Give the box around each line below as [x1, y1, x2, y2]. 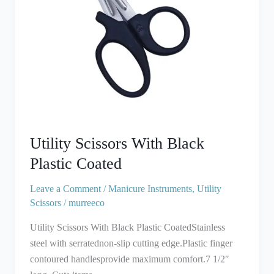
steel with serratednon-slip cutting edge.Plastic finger [29, 237, 232, 248]
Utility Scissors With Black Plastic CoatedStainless [29, 221, 225, 232]
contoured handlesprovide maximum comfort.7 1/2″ [29, 253, 229, 264]
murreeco [68, 197, 105, 208]
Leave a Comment [29, 183, 101, 194]
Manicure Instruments [108, 183, 192, 194]
